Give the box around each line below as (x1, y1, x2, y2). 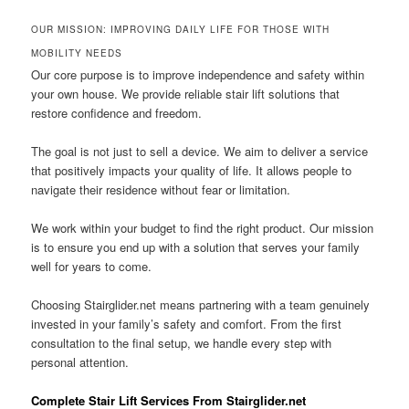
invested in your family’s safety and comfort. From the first (31, 315, 342, 333)
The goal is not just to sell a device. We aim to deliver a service (31, 142, 369, 160)
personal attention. (31, 353, 130, 372)
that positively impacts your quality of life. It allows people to (31, 161, 352, 179)
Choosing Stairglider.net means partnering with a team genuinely (31, 296, 371, 314)
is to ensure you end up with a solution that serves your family (31, 237, 361, 256)
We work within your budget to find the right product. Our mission (31, 218, 374, 236)
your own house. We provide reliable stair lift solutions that (31, 84, 341, 102)
